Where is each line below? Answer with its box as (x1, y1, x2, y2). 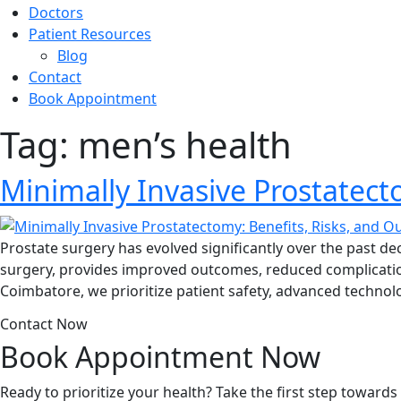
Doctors (29, 2, 83, 22)
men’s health (78, 119, 292, 169)
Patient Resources (29, 23, 151, 44)
